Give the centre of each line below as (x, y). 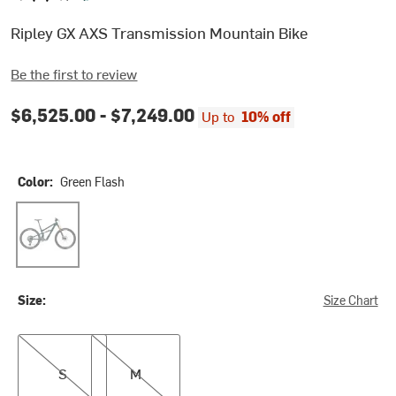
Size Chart (350, 300)
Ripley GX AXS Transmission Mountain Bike (160, 33)
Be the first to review (74, 73)
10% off (267, 115)
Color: (36, 181)
